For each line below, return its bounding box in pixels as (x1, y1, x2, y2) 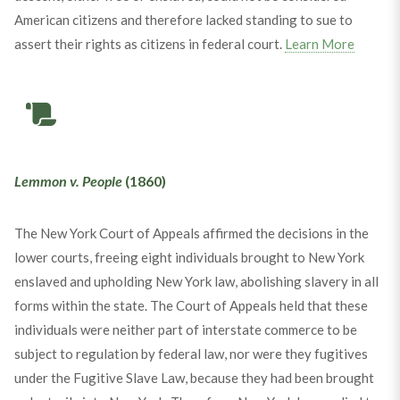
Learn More (284, 36, 354, 53)
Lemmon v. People (13, 172, 122, 190)
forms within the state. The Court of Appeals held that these (13, 297, 368, 314)
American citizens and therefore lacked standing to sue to (13, 12, 353, 29)
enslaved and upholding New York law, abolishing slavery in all (13, 273, 379, 290)
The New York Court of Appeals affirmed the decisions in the (13, 225, 369, 242)
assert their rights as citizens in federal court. (13, 36, 285, 53)
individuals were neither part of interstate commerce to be (13, 321, 357, 338)
